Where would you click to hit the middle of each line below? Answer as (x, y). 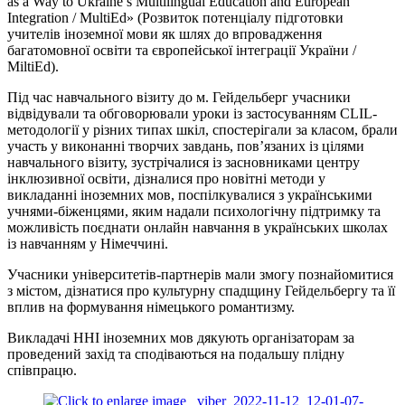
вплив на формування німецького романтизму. (151, 306)
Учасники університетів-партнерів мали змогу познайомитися (200, 274)
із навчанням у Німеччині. (88, 243)
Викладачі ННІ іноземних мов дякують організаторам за (181, 337)
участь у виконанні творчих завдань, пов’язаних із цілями (186, 146)
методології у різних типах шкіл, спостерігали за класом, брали (202, 129)
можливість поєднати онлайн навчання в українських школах (198, 227)
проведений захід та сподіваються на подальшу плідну (176, 353)
